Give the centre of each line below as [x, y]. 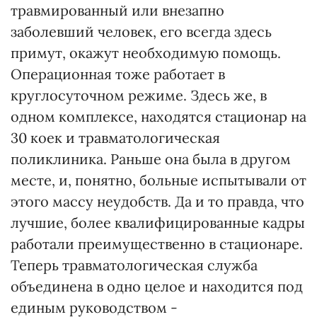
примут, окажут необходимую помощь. [146, 53]
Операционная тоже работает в [118, 74]
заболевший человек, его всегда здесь [141, 31]
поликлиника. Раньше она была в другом [151, 159]
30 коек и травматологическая [115, 138]
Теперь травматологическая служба [134, 265]
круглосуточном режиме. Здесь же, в [139, 95]
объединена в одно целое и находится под [157, 286]
